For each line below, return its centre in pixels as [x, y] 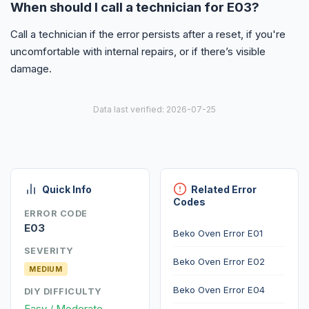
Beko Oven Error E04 [219, 289]
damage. [31, 68]
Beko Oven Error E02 [219, 261]
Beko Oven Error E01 [218, 233]
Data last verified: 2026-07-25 [154, 110]
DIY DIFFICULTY [63, 292]
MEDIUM [46, 269]
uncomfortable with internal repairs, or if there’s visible [138, 51]
